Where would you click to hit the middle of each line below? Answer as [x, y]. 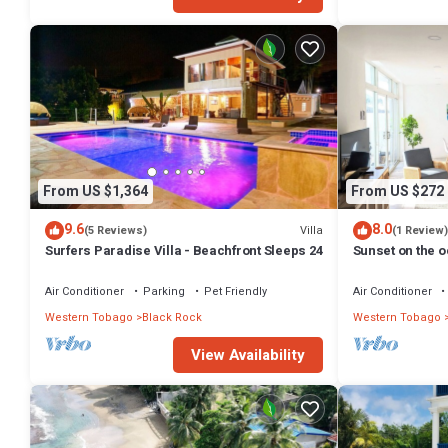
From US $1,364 [95, 191]
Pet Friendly [235, 292]
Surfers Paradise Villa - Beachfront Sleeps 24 [184, 251]
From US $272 [397, 191]
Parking [164, 292]
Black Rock [172, 318]
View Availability [247, 355]
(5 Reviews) [115, 231]
